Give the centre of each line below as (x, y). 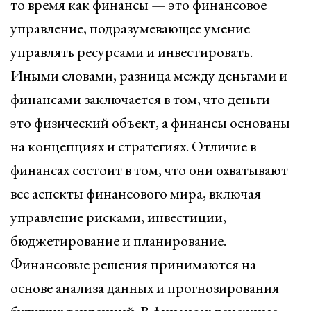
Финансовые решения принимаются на (133, 264)
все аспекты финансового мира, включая (136, 193)
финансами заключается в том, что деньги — (149, 99)
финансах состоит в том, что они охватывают (149, 170)
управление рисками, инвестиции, (118, 217)
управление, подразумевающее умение (130, 28)
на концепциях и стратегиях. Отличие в (133, 146)
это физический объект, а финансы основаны (150, 123)
